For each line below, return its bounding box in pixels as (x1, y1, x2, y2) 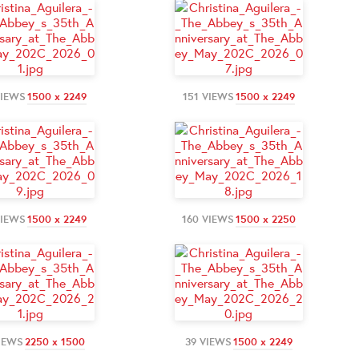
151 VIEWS (182, 89, 234, 103)
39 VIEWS (184, 334, 232, 349)
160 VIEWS (181, 212, 234, 226)
